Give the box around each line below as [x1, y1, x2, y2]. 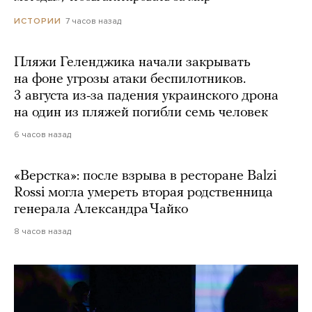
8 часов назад [14, 226, 71, 237]
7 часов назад [65, 16, 121, 26]
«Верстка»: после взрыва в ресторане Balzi [14, 169, 276, 184]
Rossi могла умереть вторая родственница [14, 186, 273, 201]
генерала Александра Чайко [14, 203, 188, 217]
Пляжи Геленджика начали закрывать [14, 56, 251, 70]
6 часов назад [14, 130, 71, 140]
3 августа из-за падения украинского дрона [14, 89, 279, 104]
